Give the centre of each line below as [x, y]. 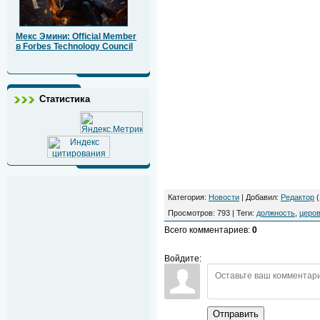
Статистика [65, 99]
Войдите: [183, 259]
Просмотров [190, 213]
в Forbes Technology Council [74, 47]
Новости [224, 197]
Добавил [261, 197]
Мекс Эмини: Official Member [76, 37]
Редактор [297, 197]
